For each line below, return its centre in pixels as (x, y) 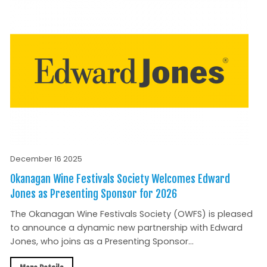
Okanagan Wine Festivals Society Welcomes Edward (120, 178)
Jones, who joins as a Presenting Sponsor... (102, 241)
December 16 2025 (46, 159)
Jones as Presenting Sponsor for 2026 (93, 193)
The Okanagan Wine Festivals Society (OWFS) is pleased (131, 214)
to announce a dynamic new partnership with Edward (126, 227)
